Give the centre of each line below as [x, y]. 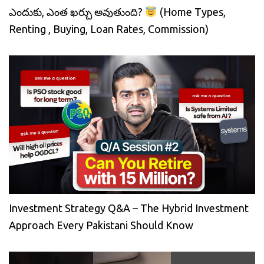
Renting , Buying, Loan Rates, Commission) [109, 29]
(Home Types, [191, 12]
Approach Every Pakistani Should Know [101, 225]
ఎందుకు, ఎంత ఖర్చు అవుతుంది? [77, 12]
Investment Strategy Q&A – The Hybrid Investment [129, 208]
